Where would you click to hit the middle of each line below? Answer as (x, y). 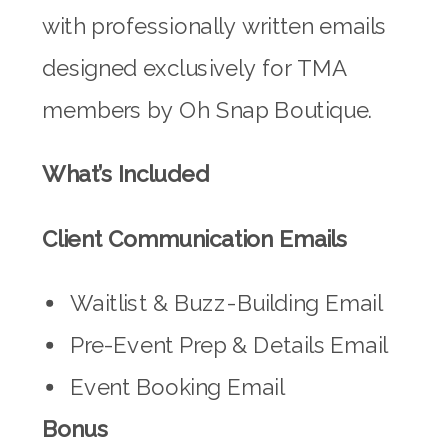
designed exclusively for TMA (195, 68)
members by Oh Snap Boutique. (207, 110)
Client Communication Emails (195, 239)
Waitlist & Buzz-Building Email (226, 303)
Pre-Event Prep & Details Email (229, 345)
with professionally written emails (214, 26)
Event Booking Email (177, 387)
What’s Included (125, 174)
